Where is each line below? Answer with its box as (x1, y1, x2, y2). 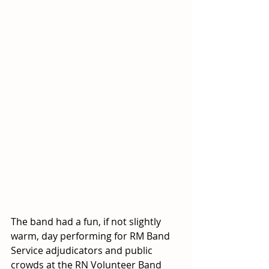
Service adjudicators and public (11, 243, 155, 257)
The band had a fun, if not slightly (11, 214, 163, 228)
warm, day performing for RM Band (11, 229, 172, 243)
